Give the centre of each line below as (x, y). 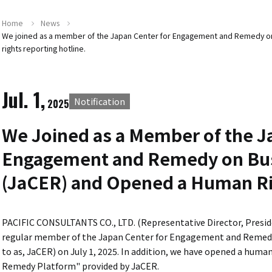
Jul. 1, (24, 100)
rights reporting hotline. (44, 49)
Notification (100, 102)
